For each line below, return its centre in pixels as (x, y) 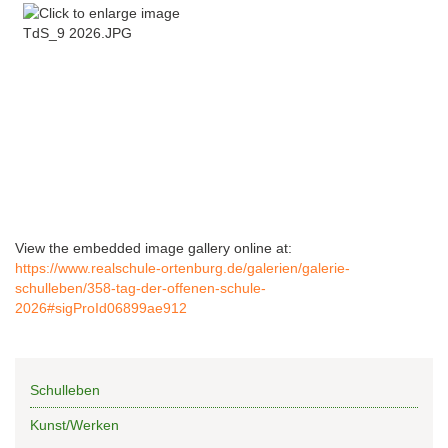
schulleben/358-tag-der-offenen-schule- (140, 288)
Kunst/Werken (74, 425)
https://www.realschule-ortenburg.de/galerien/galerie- (182, 268)
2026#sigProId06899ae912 (101, 308)
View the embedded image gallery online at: (153, 248)
